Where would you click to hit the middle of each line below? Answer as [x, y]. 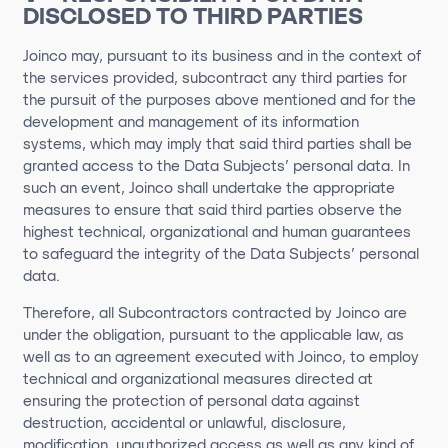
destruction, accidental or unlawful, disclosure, [184, 423]
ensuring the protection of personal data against [191, 401]
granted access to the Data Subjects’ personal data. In [216, 166]
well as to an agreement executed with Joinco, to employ [220, 357]
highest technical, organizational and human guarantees [216, 232]
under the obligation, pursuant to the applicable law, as [213, 335]
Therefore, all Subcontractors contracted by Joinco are [214, 313]
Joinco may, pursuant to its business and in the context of [221, 56]
